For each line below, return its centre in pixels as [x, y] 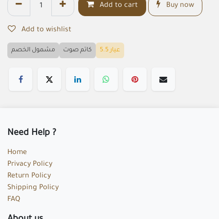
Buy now [179, 6]
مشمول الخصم [33, 50]
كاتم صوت [77, 50]
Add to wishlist [46, 30]
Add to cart [118, 6]
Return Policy [29, 177]
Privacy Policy [30, 165]
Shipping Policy [33, 188]
